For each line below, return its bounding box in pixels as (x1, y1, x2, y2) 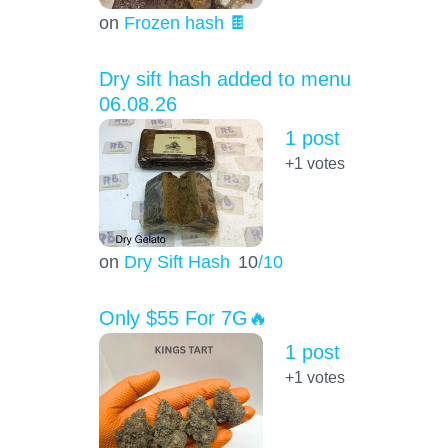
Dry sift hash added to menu (98, 67, 351, 90)
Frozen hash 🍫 (123, 12, 247, 33)
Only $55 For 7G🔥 (98, 306, 268, 329)
